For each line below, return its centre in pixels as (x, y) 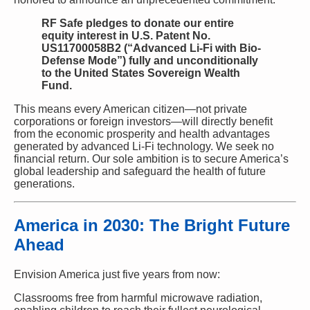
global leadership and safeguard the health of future (140, 171)
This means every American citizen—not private (130, 109)
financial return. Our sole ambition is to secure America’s (151, 158)
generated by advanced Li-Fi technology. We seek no (144, 146)
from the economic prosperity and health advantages (142, 134)
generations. (44, 183)
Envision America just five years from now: (117, 275)
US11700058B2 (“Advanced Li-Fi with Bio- (151, 48)
